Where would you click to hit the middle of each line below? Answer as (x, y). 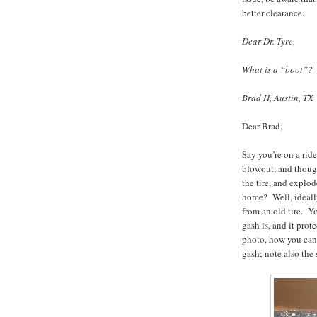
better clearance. (273, 12)
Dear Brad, (262, 126)
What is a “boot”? (277, 69)
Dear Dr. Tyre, (269, 41)
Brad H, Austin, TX (278, 97)
